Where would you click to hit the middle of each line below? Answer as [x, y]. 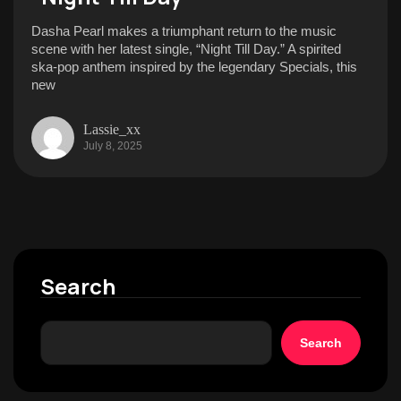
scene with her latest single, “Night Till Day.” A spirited [186, 49]
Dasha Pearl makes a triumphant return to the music [184, 31]
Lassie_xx [112, 129]
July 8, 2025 [113, 145]
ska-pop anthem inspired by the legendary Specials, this [194, 67]
